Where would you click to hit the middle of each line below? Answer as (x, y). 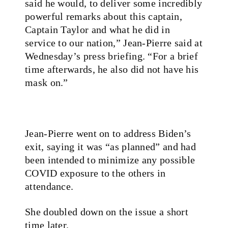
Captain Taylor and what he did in (97, 29)
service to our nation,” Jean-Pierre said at (114, 42)
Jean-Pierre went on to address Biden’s (108, 133)
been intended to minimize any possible (110, 160)
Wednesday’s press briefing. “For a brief (111, 56)
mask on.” (47, 82)
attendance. (49, 186)
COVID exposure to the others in (95, 173)
